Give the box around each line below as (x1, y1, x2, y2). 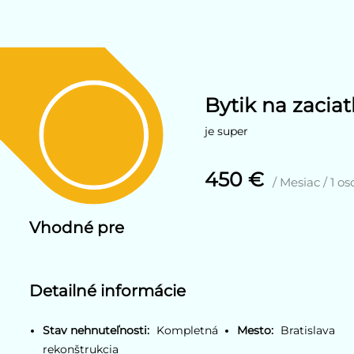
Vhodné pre (29, 217, 125, 238)
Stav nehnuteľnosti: (43, 323, 150, 337)
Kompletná (156, 323, 219, 337)
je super (205, 124, 249, 137)
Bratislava (281, 323, 336, 337)
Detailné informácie (29, 280, 186, 300)
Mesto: (237, 323, 274, 337)
